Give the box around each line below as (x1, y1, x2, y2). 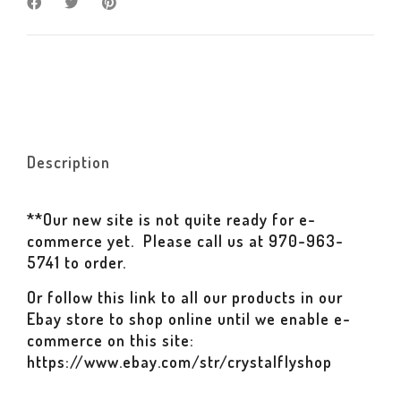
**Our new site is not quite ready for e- (27, 209, 316, 230)
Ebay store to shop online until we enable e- (27, 309, 351, 329)
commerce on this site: (27, 330, 199, 351)
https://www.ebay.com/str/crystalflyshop (27, 352, 332, 372)
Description (27, 152, 110, 173)
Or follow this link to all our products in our (27, 287, 343, 308)
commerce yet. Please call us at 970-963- (27, 231, 344, 252)
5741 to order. (27, 252, 126, 273)
